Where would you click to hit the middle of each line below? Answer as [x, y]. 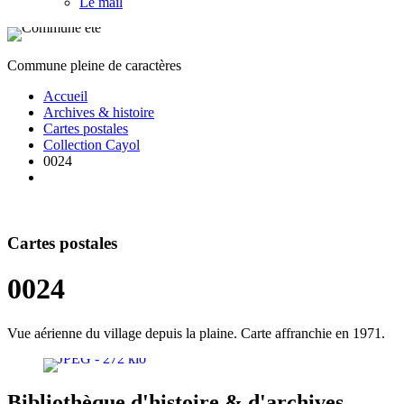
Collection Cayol [92, 145]
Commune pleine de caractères [94, 66]
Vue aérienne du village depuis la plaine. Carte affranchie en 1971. [196, 333]
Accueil [65, 96]
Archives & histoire [99, 113]
